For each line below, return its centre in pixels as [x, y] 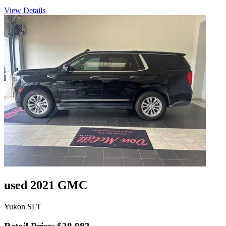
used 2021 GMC [46, 185]
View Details [25, 11]
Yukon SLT [23, 207]
